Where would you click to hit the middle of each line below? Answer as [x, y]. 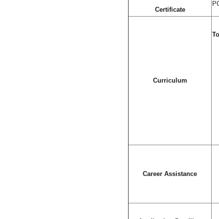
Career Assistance [170, 174]
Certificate [170, 9]
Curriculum [170, 80]
